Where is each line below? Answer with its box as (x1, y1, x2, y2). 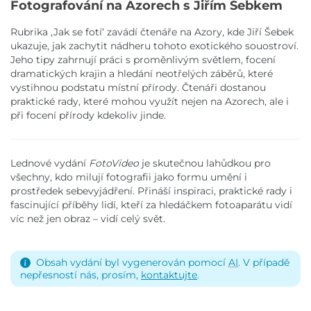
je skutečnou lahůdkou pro (139, 157, 271, 170)
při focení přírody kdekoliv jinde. (10, 109, 166, 122)
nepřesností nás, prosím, (20, 268, 141, 281)
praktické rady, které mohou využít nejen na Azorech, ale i (10, 95, 289, 108)
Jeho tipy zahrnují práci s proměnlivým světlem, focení (10, 53, 276, 67)
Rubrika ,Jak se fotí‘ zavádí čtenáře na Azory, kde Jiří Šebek (10, 26, 294, 39)
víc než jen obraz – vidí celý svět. (10, 212, 165, 226)
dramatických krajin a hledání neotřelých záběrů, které (10, 67, 273, 81)
